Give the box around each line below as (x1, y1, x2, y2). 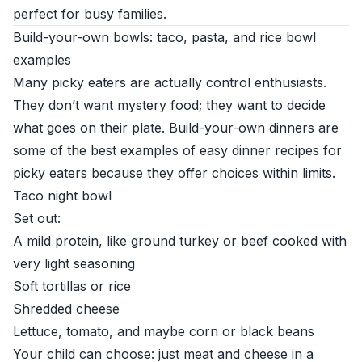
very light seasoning (13, 255, 135, 271)
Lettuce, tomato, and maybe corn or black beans (13, 323, 314, 339)
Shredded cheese (13, 301, 120, 317)
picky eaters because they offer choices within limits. (13, 165, 335, 181)
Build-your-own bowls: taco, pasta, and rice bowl (13, 29, 316, 45)
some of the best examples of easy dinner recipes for (13, 142, 342, 158)
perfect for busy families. (13, 6, 166, 22)
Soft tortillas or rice (13, 278, 131, 294)
